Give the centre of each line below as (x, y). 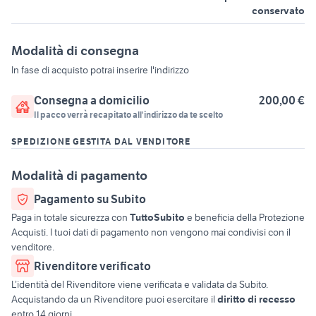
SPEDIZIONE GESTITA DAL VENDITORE (101, 142)
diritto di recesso (256, 299)
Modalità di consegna (75, 51)
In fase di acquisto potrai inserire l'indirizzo (100, 70)
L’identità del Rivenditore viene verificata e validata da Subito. (140, 285)
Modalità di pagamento (79, 176)
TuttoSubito (157, 218)
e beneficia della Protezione (245, 218)
